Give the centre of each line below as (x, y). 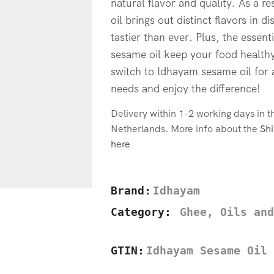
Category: (144, 213)
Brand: (131, 191)
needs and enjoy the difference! (185, 88)
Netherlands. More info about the (185, 128)
